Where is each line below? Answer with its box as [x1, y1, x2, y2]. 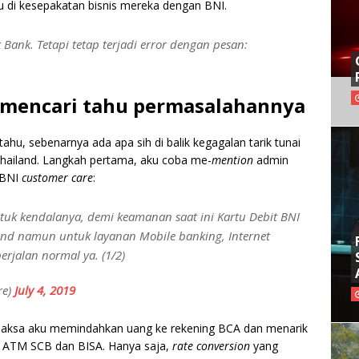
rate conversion [172, 338, 250, 353]
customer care [22, 170, 93, 185]
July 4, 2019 [14, 282, 75, 298]
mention [212, 152, 253, 167]
